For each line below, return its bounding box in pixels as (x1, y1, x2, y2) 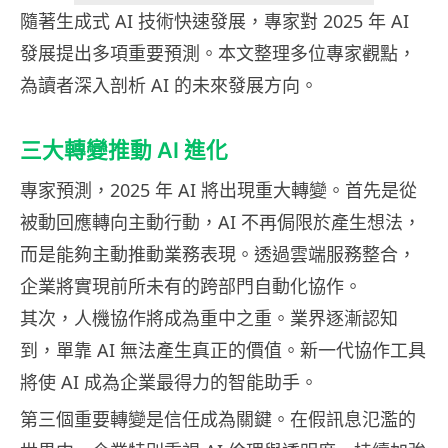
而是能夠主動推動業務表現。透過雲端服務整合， (20, 242, 416, 267)
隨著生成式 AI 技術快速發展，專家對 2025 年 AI (20, 9, 409, 34)
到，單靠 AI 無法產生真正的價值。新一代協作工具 (20, 338, 426, 363)
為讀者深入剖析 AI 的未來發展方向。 (20, 73, 318, 98)
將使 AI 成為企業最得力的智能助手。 (20, 370, 318, 395)
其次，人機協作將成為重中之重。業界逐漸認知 (20, 306, 398, 331)
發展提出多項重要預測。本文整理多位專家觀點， (20, 41, 416, 66)
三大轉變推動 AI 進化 (20, 137, 228, 164)
